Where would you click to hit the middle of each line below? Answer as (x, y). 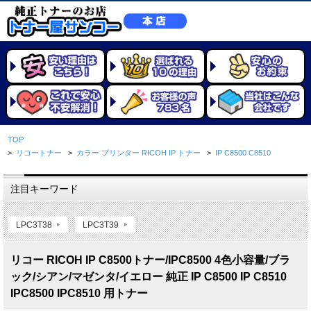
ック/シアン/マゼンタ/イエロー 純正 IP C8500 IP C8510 (149, 277)
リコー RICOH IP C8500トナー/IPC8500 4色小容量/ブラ (150, 260)
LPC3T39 (101, 224)
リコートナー (39, 153)
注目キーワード (44, 189)
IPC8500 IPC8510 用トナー (79, 294)
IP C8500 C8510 (243, 153)
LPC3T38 (34, 224)
